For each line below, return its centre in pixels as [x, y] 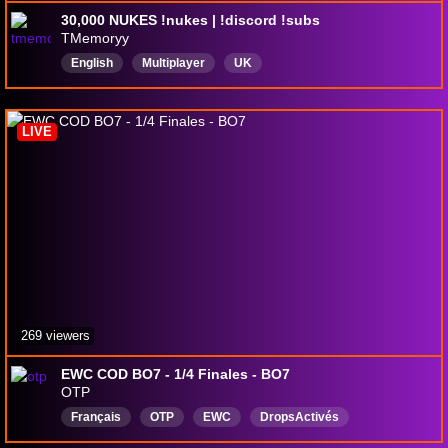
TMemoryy [95, 38]
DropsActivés [299, 417]
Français [96, 417]
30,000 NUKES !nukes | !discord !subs [190, 20]
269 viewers [55, 336]
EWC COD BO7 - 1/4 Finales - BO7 [175, 374]
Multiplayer [173, 63]
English [92, 63]
